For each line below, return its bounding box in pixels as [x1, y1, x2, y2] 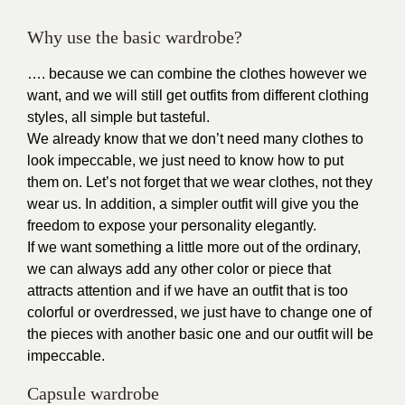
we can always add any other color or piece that [27, 261, 331, 277]
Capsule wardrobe [27, 383, 159, 403]
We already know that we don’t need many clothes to [27, 131, 363, 146]
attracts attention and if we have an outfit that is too [27, 283, 348, 298]
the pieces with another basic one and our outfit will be [27, 326, 373, 342]
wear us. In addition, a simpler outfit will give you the [27, 196, 359, 212]
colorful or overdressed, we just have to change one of [27, 305, 372, 320]
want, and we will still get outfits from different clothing [27, 88, 369, 103]
